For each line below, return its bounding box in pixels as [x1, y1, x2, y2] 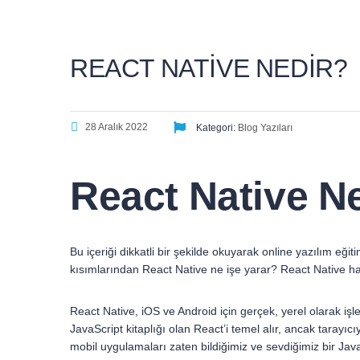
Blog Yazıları [238, 122, 292, 134]
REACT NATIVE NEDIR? [70, 54, 348, 84]
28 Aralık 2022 [85, 121, 148, 133]
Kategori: [194, 122, 238, 134]
